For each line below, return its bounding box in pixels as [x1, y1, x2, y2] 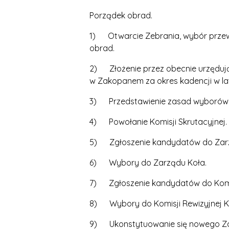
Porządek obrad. [89, 10, 154, 20]
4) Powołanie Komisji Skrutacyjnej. [89, 117, 227, 127]
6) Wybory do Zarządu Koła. [89, 157, 207, 168]
